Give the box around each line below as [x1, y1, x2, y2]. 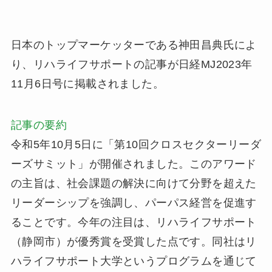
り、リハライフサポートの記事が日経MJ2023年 [10, 58, 253, 70]
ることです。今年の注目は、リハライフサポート [10, 216, 257, 228]
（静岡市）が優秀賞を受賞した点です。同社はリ [10, 235, 257, 248]
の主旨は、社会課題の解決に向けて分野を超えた [10, 177, 257, 189]
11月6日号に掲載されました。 [10, 78, 164, 90]
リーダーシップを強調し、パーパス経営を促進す [10, 196, 257, 209]
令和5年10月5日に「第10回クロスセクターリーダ [10, 138, 261, 151]
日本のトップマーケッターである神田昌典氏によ [10, 39, 257, 51]
